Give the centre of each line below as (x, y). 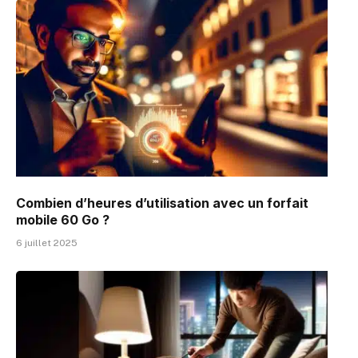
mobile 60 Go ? (63, 220)
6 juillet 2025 (47, 243)
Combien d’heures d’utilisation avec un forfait (162, 203)
